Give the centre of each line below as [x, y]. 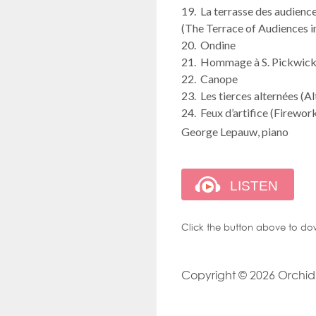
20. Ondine [208, 44]
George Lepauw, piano [235, 131]
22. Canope [209, 78]
